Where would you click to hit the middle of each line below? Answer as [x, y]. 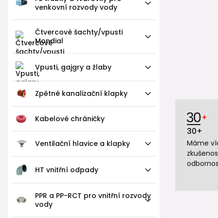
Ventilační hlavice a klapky [82, 144]
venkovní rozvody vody [76, 7]
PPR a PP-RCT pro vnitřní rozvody [93, 195]
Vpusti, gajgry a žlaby [73, 67]
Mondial [49, 41]
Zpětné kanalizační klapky [81, 94]
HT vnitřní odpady [67, 170]
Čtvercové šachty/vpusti [79, 32]
